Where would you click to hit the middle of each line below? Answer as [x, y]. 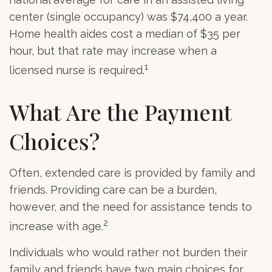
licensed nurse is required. [77, 70]
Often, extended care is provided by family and [132, 172]
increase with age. [56, 226]
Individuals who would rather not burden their [128, 252]
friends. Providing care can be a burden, [113, 189]
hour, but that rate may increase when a [113, 50]
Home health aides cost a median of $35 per [125, 33]
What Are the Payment [121, 111]
